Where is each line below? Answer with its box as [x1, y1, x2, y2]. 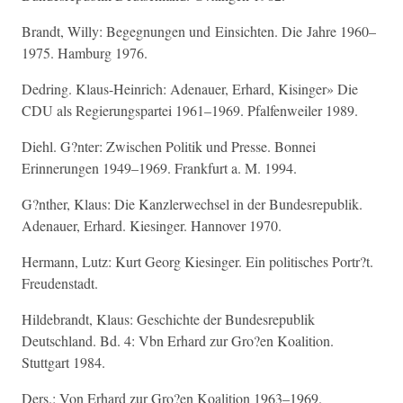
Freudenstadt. [22, 273, 98, 292]
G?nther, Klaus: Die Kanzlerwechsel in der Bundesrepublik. [22, 194, 363, 213]
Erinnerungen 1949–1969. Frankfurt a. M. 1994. [22, 158, 297, 177]
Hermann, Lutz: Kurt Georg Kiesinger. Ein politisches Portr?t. [22, 252, 373, 271]
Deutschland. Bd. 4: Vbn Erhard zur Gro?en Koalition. [22, 331, 334, 350]
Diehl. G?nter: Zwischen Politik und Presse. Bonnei [22, 137, 316, 156]
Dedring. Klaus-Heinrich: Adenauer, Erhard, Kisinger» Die [22, 79, 358, 98]
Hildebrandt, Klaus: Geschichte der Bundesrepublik [22, 309, 315, 328]
